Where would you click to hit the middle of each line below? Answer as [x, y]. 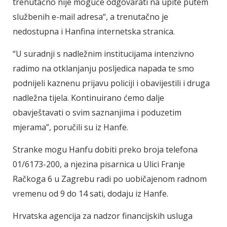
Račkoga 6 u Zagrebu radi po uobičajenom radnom [110, 179]
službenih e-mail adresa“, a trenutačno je [90, 17]
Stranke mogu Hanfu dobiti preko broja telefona [105, 150]
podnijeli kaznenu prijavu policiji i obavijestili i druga [111, 83]
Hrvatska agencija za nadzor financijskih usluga [103, 216]
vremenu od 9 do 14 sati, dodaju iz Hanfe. [90, 194]
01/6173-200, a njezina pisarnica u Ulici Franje [99, 164]
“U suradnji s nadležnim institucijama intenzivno [103, 54]
